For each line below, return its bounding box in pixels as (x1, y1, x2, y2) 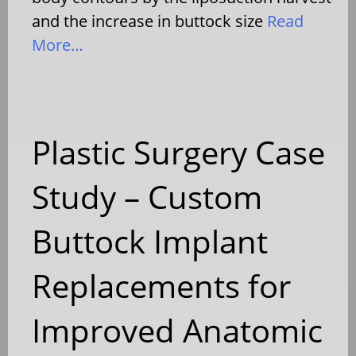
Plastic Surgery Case (32, 130, 325, 174)
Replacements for (32, 263, 291, 308)
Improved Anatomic (32, 308, 323, 352)
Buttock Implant (32, 219, 268, 263)
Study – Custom (32, 174, 262, 219)
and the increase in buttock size (32, 10, 263, 32)
